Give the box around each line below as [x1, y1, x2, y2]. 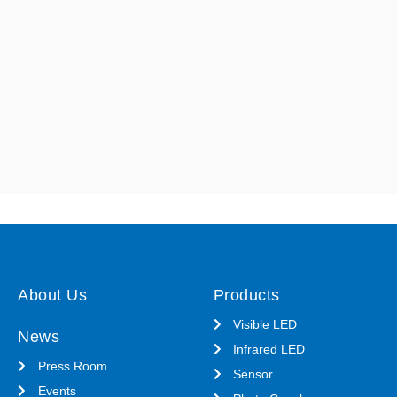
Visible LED [233, 316, 298, 331]
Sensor [233, 366, 274, 381]
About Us [18, 285, 87, 304]
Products [213, 285, 280, 304]
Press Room [37, 358, 107, 373]
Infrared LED [233, 341, 306, 356]
